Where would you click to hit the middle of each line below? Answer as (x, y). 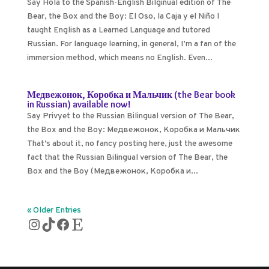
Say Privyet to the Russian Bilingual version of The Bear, (130, 116)
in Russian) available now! (79, 104)
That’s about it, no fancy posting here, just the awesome (129, 144)
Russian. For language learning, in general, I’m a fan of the (131, 44)
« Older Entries (54, 210)
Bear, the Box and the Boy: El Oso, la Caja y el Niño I (123, 17)
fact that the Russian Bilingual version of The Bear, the (127, 158)
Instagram (59, 224)
